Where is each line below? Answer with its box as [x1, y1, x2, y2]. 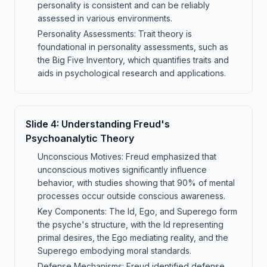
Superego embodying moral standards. [38, 246, 191, 256]
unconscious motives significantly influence [38, 164, 207, 175]
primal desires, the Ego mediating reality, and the [38, 232, 228, 243]
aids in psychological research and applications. [38, 68, 226, 78]
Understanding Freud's [61, 118, 170, 130]
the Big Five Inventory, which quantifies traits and [38, 55, 229, 65]
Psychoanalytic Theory [26, 132, 134, 144]
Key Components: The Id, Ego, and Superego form [38, 206, 237, 216]
